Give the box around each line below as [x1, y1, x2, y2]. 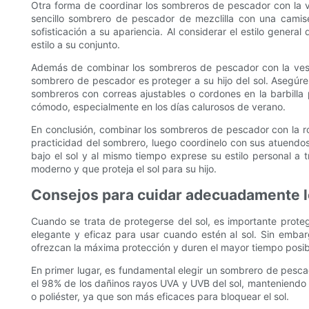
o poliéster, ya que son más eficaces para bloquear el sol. [31, 290, 289, 303]
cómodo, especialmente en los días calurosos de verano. [31, 101, 286, 113]
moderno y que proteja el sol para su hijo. [31, 163, 217, 175]
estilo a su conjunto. [31, 39, 120, 51]
